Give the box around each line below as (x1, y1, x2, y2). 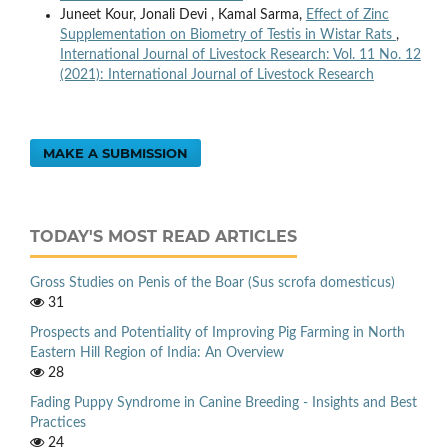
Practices (30, 415, 86, 430)
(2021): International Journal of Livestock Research (59, 68, 374, 83)
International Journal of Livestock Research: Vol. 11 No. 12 (59, 48, 421, 63)
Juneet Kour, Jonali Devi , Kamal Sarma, (59, 8, 306, 23)
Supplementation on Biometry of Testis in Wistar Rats (59, 28, 396, 43)
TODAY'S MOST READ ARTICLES (30, 227, 297, 247)
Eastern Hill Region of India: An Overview (30, 346, 284, 360)
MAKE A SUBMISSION (43, 145, 189, 162)
